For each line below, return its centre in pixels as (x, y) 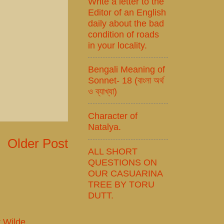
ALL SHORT (113, 151)
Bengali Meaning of (126, 69)
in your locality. (117, 45)
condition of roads (123, 34)
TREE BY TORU (121, 184)
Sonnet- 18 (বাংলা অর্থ (126, 80)
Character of (113, 116)
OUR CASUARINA (125, 173)
